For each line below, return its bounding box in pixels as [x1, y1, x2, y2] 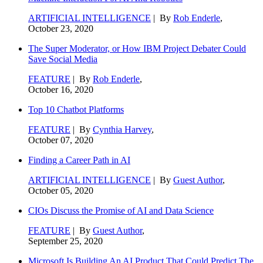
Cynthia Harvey [93, 124, 151, 134]
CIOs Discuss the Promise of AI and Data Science [28, 205, 214, 215]
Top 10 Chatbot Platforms [28, 104, 124, 114]
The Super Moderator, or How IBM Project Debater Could [28, 43, 246, 53]
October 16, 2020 [28, 84, 93, 95]
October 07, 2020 [28, 134, 93, 145]
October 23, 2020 [28, 23, 93, 33]
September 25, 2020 [28, 235, 103, 246]
